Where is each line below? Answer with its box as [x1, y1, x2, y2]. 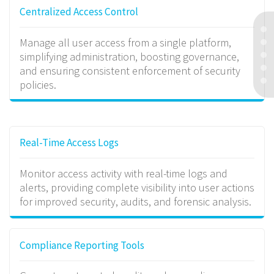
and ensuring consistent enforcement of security [19, 64, 240, 78]
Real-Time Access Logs [19, 136, 119, 150]
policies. [19, 78, 56, 92]
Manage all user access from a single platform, [19, 35, 231, 50]
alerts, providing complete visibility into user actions [19, 180, 254, 195]
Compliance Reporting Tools [19, 238, 144, 252]
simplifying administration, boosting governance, [19, 50, 239, 64]
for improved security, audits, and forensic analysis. [19, 194, 251, 209]
